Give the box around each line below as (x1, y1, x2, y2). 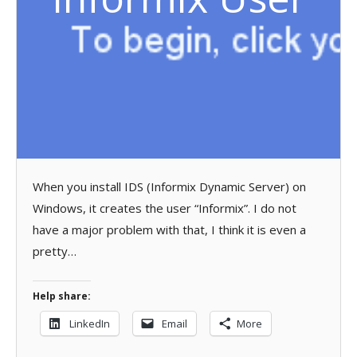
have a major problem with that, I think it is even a (33, 222, 306, 237)
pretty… (33, 243, 76, 259)
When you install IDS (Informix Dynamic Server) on (33, 178, 306, 194)
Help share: (33, 288, 91, 303)
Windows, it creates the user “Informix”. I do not (33, 200, 296, 216)
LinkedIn (69, 316, 110, 331)
